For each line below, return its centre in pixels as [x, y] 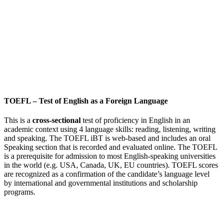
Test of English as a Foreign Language [103, 101]
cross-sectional [56, 120]
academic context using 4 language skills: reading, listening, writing [110, 129]
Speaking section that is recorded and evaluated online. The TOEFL [111, 147]
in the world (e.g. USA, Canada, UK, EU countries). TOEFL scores [111, 165]
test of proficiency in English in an [135, 120]
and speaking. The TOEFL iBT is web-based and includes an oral [107, 138]
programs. [20, 192]
